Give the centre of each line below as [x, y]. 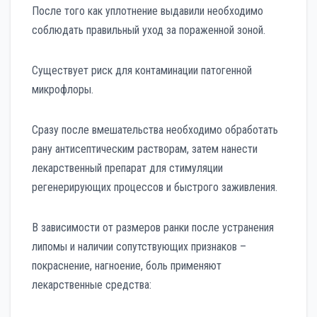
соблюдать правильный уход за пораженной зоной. [149, 30]
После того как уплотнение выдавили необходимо [148, 11]
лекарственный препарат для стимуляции [127, 168]
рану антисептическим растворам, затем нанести [145, 149]
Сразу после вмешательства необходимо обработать [155, 130]
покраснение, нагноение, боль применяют [127, 266]
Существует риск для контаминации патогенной [142, 71]
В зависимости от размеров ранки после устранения [153, 228]
